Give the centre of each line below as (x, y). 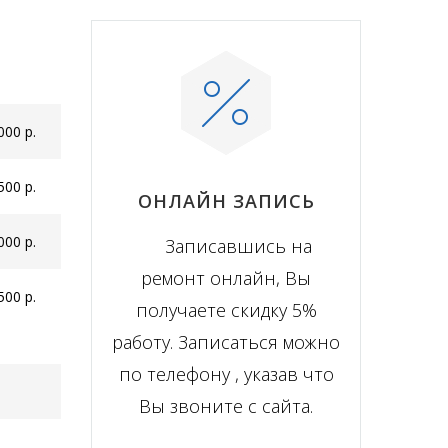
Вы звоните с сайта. (226, 405)
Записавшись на (238, 245)
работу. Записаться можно (226, 341)
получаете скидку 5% (226, 309)
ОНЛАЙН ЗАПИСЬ (226, 200)
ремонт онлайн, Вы (226, 277)
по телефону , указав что (226, 373)
